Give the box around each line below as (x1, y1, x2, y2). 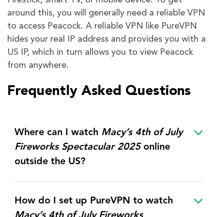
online (143, 142, 170, 153)
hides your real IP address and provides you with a (7, 35, 206, 44)
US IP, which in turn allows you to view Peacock (7, 48, 193, 57)
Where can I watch (15, 128, 101, 138)
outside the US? (15, 157, 85, 167)
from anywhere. (7, 61, 69, 70)
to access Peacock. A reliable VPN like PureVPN (7, 22, 197, 31)
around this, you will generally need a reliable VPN (7, 9, 205, 18)
